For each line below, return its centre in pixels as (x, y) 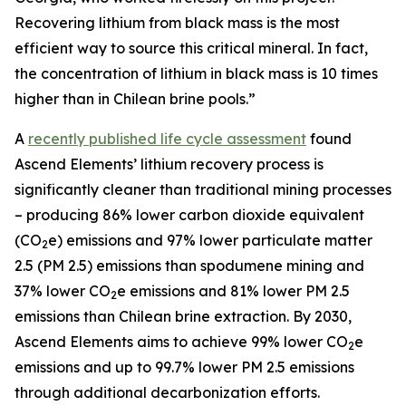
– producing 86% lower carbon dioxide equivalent (189, 215)
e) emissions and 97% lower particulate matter (210, 240)
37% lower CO (63, 291)
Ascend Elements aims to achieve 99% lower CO (181, 342)
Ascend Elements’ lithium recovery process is (169, 164)
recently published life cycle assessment (167, 139)
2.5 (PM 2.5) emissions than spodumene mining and (189, 266)
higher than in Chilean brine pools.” (135, 99)
